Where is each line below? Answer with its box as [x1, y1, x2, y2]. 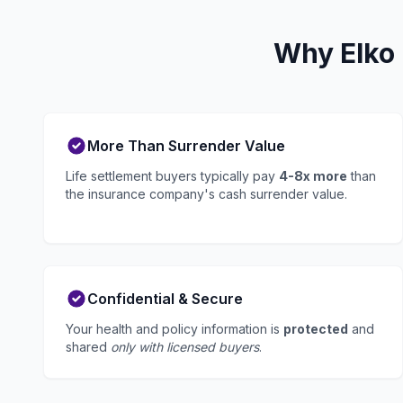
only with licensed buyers [111, 339, 259, 354]
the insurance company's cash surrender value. [66, 186, 347, 201]
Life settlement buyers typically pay [66, 168, 279, 184]
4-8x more [279, 168, 347, 184]
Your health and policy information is [66, 321, 283, 336]
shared [66, 339, 111, 354]
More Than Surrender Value [87, 137, 285, 155]
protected [283, 321, 348, 336]
